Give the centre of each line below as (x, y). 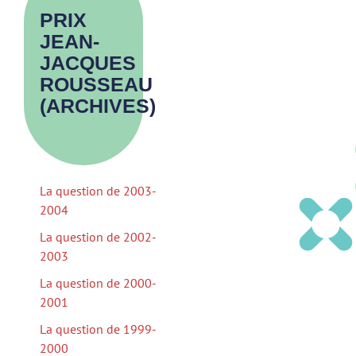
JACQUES (88, 63)
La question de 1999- (98, 329)
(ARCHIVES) (98, 106)
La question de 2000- (98, 283)
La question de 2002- (98, 237)
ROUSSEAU (96, 84)
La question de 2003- (98, 191)
